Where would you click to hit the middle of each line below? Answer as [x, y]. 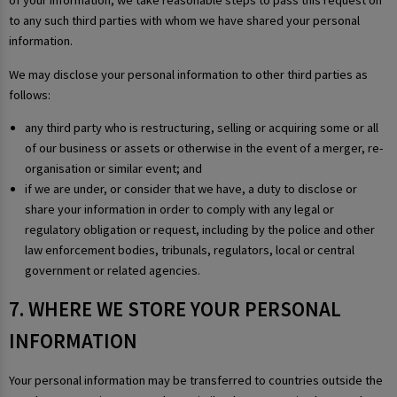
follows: [30, 94]
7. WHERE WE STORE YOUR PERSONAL [175, 309]
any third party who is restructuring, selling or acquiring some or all [202, 128]
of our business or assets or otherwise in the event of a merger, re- [204, 148]
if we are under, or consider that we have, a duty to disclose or [191, 189]
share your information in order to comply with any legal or [179, 209]
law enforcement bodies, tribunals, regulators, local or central [190, 250]
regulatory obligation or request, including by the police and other [200, 230]
